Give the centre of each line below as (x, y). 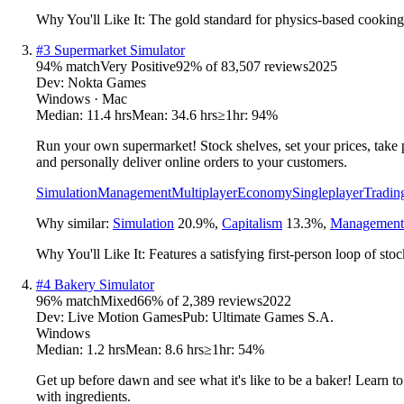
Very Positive (138, 66)
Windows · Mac (82, 98)
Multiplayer (204, 192)
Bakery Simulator (104, 284)
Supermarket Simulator (119, 50)
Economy (265, 192)
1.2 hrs (106, 349)
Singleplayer (328, 192)
